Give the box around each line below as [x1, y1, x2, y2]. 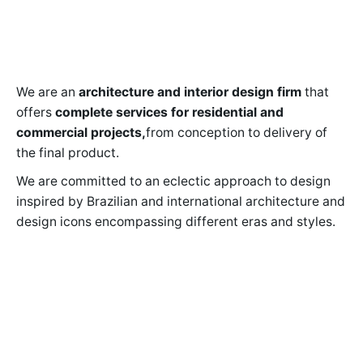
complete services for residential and [55, 104, 284, 120]
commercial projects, [16, 124, 146, 140]
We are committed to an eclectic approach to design [16, 173, 331, 189]
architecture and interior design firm [79, 83, 301, 100]
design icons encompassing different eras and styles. [16, 213, 335, 229]
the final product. [16, 144, 122, 160]
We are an [16, 83, 79, 100]
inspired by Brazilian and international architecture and [16, 193, 345, 209]
